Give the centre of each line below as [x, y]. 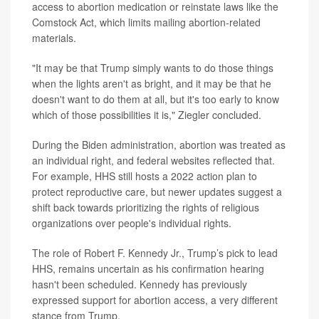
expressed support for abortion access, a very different [155, 299]
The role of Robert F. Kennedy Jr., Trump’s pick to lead [155, 252]
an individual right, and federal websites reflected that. [153, 160]
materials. [54, 37]
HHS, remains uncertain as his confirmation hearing [148, 268]
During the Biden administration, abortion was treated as [159, 144]
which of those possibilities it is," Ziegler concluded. [147, 114]
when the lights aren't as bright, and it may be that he [152, 83]
